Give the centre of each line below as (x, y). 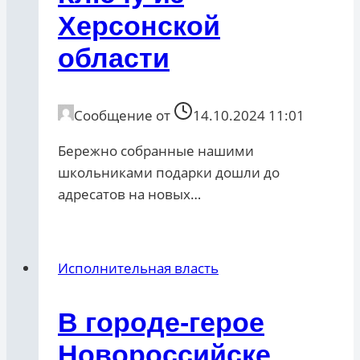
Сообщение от (122, 116)
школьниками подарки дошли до (169, 173)
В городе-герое (161, 323)
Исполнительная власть (138, 268)
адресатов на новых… (129, 194)
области (114, 58)
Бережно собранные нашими (156, 151)
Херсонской (139, 26)
